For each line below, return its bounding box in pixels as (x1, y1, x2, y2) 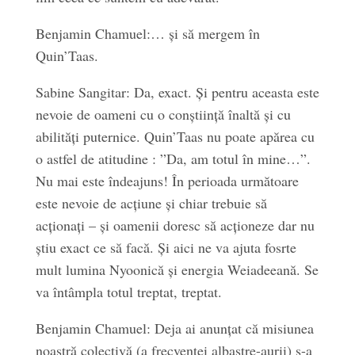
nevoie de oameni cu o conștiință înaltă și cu (35, 105, 291, 124)
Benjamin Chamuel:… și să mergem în (35, 24, 260, 43)
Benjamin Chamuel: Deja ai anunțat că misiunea (35, 319, 314, 338)
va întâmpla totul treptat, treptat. (35, 282, 222, 301)
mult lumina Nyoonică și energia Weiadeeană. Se (35, 260, 319, 279)
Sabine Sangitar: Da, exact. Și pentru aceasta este (35, 82, 319, 101)
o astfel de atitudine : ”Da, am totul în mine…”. (35, 149, 311, 168)
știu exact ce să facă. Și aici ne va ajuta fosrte (35, 238, 296, 257)
